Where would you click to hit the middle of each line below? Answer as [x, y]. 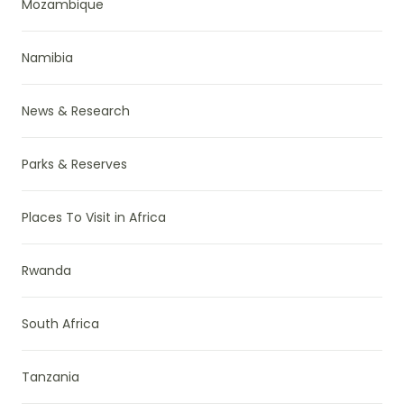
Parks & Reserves [74, 164]
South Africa [60, 323]
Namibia [47, 57]
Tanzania [50, 376]
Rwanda [46, 270]
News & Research [76, 110]
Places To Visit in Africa [94, 217]
